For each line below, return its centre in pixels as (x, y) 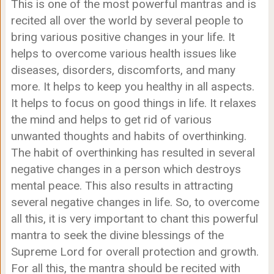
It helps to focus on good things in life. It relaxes (133, 103)
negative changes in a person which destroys (126, 169)
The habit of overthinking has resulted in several (133, 153)
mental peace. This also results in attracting (122, 186)
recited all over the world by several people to (127, 21)
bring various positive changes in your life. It (123, 37)
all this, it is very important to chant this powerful (134, 219)
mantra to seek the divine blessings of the (117, 235)
